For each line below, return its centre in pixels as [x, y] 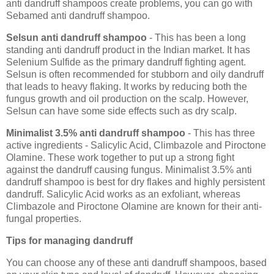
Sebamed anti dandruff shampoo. [78, 16]
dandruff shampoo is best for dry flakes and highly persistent [135, 182]
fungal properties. [44, 219]
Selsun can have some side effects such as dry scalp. [121, 111]
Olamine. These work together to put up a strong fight [120, 158]
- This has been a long [196, 38]
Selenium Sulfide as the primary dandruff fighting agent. [126, 62]
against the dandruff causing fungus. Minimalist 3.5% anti [129, 170]
